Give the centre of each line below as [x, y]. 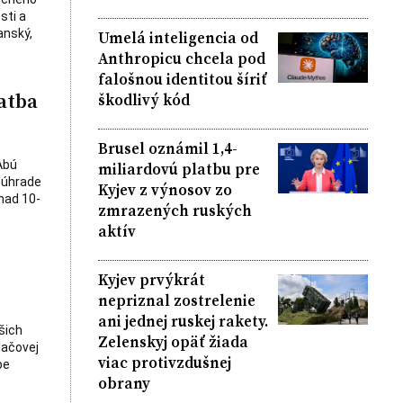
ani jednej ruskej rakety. [183, 321]
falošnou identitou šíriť [182, 79]
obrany [124, 383]
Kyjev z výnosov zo [165, 189]
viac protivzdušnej [164, 362]
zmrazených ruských [175, 210]
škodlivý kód [143, 99]
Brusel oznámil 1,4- [167, 148]
